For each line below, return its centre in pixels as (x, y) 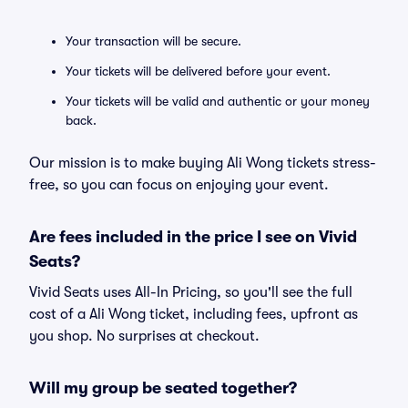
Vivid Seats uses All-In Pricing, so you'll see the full (191, 292)
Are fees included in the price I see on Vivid (193, 237)
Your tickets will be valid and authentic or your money (218, 101)
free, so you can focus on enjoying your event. (179, 185)
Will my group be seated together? (163, 388)
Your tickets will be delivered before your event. (198, 71)
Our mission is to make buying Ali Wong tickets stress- (203, 163)
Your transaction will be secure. (153, 41)
